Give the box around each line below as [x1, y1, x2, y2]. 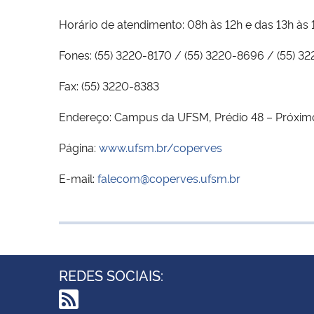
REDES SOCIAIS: [59, 264, 163, 285]
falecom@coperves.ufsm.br [97, 170, 240, 186]
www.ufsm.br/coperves [99, 139, 222, 155]
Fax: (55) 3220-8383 [59, 77, 159, 93]
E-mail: [59, 170, 97, 186]
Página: [59, 139, 99, 155]
